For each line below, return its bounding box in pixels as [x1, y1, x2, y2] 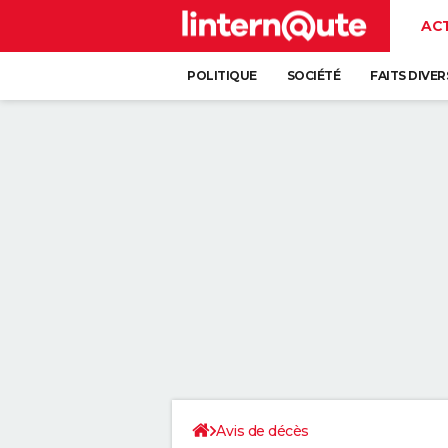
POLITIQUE [187, 68, 257, 83]
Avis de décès [216, 422, 309, 440]
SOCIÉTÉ [286, 68, 340, 83]
